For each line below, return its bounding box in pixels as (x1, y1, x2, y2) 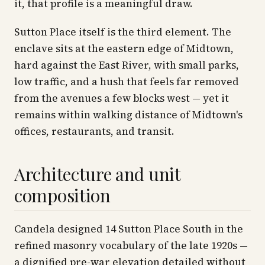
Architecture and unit (14, 162, 181, 186)
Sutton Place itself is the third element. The (14, 25, 231, 39)
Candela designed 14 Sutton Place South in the (14, 222, 243, 236)
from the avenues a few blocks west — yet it (14, 91, 229, 105)
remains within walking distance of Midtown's (14, 108, 243, 122)
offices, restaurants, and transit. (14, 124, 174, 138)
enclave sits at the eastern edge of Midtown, (14, 41, 234, 56)
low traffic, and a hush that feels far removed (14, 75, 239, 89)
